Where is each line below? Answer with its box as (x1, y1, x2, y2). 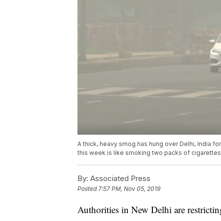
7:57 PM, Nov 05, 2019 (98, 185, 160, 193)
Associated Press (88, 174, 150, 184)
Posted (77, 185, 98, 193)
